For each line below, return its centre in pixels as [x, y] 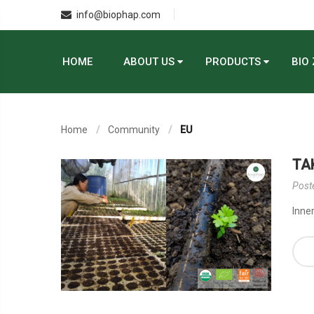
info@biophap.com [118, 14]
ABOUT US [149, 62]
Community [134, 130]
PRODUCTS [233, 62]
